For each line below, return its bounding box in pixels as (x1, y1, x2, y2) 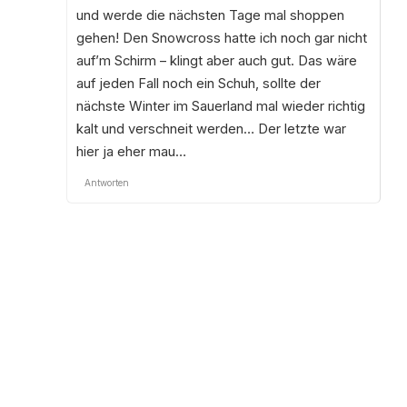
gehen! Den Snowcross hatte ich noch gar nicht (75, 29, 367, 46)
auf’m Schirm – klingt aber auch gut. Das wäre (75, 52, 357, 69)
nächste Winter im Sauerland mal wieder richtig (75, 97, 365, 114)
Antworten (84, 176, 129, 188)
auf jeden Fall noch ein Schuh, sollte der (75, 74, 321, 92)
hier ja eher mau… (75, 143, 186, 160)
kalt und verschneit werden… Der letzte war (75, 120, 346, 137)
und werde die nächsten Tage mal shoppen (75, 6, 344, 24)
